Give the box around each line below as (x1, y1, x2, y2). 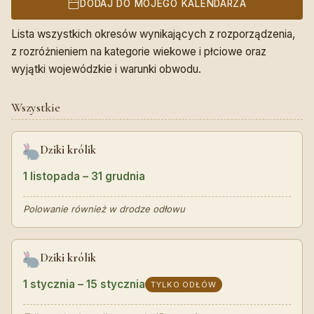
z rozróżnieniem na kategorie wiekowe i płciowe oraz (11, 44, 266, 58)
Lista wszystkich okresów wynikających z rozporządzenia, (11, 27, 295, 41)
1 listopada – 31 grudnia (23, 170, 145, 184)
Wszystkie (11, 100, 60, 115)
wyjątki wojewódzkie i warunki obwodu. (11, 62, 201, 76)
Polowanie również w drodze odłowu (23, 203, 185, 215)
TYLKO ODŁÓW (151, 279, 217, 289)
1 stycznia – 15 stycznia (23, 278, 145, 292)
